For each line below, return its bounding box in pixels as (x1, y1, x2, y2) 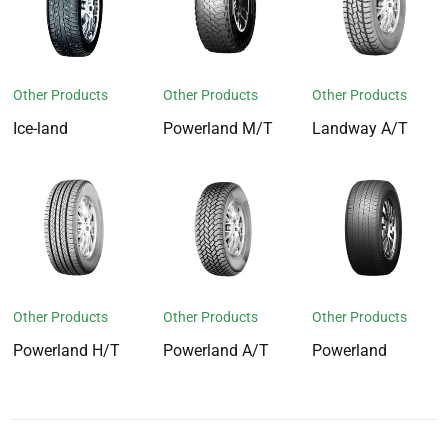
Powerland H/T (13, 340, 121, 360)
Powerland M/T (162, 119, 273, 139)
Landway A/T (311, 119, 408, 139)
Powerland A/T (162, 340, 269, 360)
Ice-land (13, 119, 69, 139)
